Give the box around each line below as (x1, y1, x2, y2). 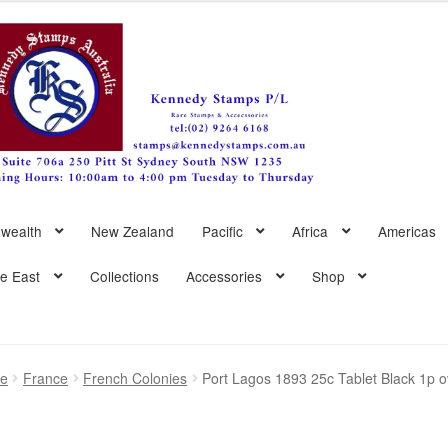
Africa (292, 220, 329, 241)
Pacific (201, 220, 243, 241)
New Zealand (91, 220, 175, 241)
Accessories (185, 265, 262, 286)
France (22, 368, 68, 389)
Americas (378, 220, 437, 241)
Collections (89, 265, 159, 286)
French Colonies (83, 368, 188, 389)
